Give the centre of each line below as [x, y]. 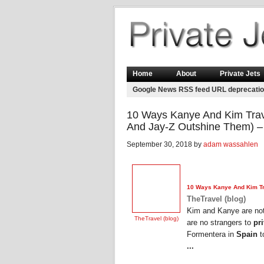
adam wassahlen [231, 144]
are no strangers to [220, 223]
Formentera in [212, 235]
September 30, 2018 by [165, 144]
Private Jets [240, 74]
